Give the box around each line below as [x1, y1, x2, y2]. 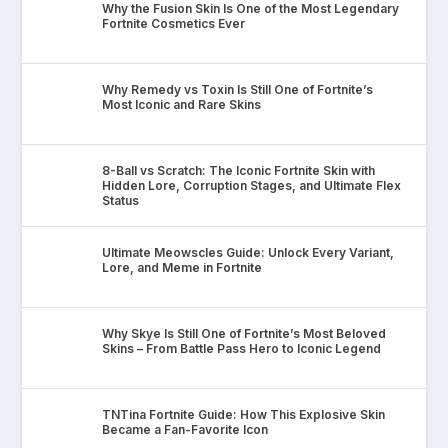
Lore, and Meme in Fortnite [102, 260, 263, 276]
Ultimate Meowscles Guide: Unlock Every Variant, [102, 245, 395, 261]
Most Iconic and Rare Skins [102, 97, 262, 113]
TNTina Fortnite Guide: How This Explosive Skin [102, 407, 386, 423]
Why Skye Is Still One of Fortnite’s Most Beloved [102, 326, 387, 342]
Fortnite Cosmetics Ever [102, 16, 246, 32]
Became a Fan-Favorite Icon [102, 422, 269, 438]
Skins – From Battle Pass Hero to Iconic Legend [102, 341, 382, 357]
